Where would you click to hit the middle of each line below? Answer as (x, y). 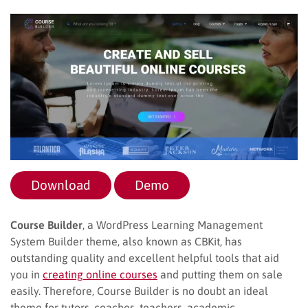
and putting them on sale (220, 274)
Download (61, 185)
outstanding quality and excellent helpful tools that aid (145, 257)
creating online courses (100, 274)
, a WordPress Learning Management (173, 224)
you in (26, 274)
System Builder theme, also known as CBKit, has (126, 241)
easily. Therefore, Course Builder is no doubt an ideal (139, 290)
